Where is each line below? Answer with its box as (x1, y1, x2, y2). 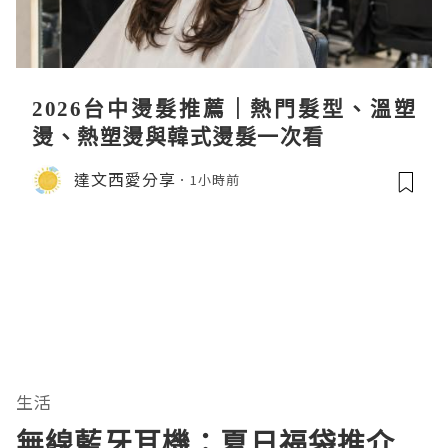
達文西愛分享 (74, 167, 176, 192)
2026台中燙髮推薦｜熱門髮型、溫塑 (32, 93, 416, 122)
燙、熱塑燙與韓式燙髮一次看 (32, 121, 325, 150)
